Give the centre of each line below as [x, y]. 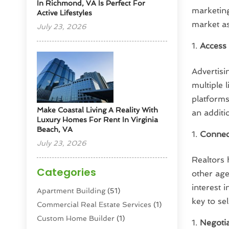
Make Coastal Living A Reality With [98, 110]
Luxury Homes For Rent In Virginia [98, 120]
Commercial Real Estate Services [94, 205]
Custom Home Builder [76, 219]
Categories [67, 173]
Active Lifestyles [65, 13]
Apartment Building [71, 191]
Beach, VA [55, 130]
